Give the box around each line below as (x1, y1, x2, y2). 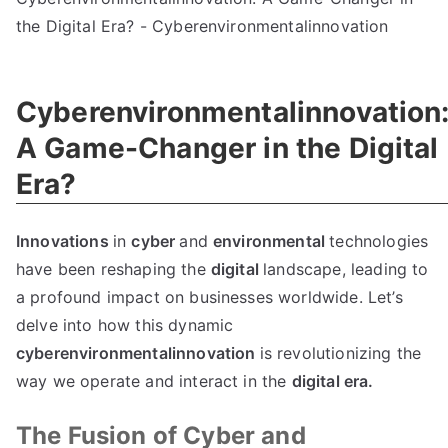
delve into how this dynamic (16, 315, 234, 335)
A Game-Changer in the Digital (16, 131, 439, 165)
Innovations (16, 231, 113, 251)
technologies (329, 231, 429, 251)
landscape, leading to (263, 259, 429, 279)
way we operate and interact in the (16, 371, 292, 391)
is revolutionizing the (259, 343, 422, 363)
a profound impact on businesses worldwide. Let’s (16, 287, 403, 307)
